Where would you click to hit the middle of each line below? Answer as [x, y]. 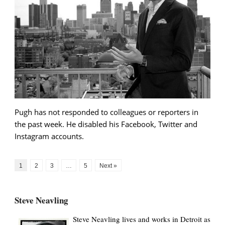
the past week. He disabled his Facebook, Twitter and [106, 124]
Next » [108, 166]
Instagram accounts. [49, 136]
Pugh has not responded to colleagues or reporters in [106, 112]
